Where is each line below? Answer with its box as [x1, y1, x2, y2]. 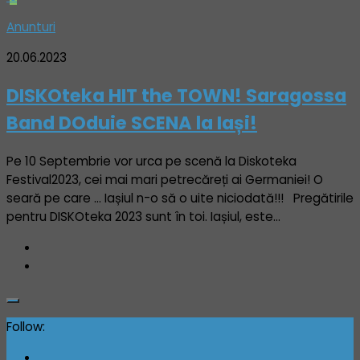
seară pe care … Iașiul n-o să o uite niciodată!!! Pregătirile [6, 189, 354, 207]
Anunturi [6, 18, 55, 36]
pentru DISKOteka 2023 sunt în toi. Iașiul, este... [6, 207, 280, 225]
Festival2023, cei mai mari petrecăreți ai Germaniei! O [6, 170, 323, 188]
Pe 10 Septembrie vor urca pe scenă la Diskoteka [6, 152, 297, 170]
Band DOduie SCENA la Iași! [6, 109, 257, 136]
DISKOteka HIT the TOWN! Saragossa [6, 82, 346, 108]
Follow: [6, 317, 45, 335]
